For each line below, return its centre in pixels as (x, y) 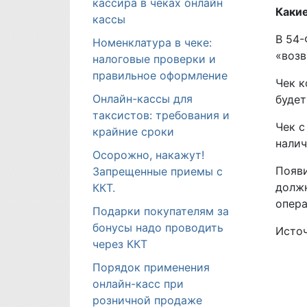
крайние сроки (133, 132)
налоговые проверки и (154, 59)
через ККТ (120, 244)
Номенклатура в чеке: (152, 42)
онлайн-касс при (138, 284)
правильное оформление (160, 75)
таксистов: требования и (161, 115)
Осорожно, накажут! (148, 155)
